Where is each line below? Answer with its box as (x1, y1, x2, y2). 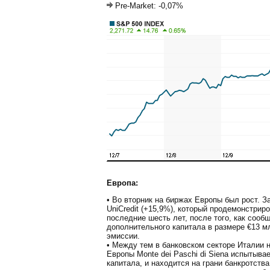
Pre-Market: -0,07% (113, 1, 183, 11)
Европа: (107, 178, 138, 187)
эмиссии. (107, 231, 140, 240)
